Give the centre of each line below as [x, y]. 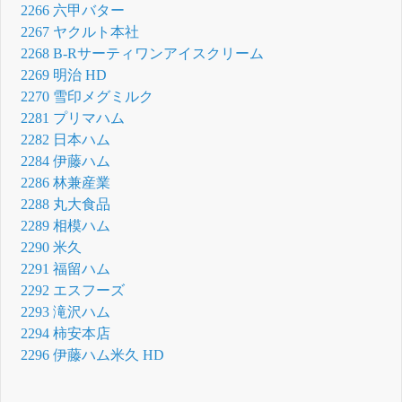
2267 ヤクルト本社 [80, 31]
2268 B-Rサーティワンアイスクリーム [143, 53]
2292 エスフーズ [73, 290]
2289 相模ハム [66, 225]
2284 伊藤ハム [66, 161]
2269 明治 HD [64, 74]
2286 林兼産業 [66, 182]
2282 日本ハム [66, 139]
